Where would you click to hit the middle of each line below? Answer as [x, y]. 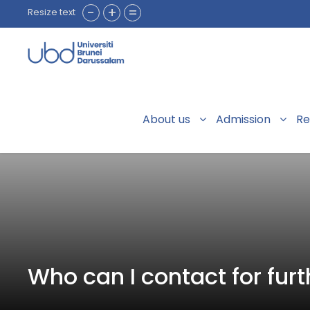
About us [166, 120]
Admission [243, 120]
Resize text [52, 12]
